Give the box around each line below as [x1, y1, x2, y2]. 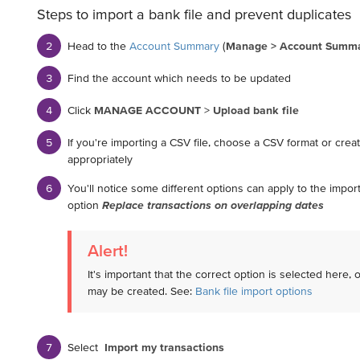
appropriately [67, 152, 133, 166]
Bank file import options [194, 284, 313, 297]
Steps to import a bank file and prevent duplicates [36, 6, 355, 23]
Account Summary [129, 39, 219, 52]
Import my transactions [104, 340, 224, 354]
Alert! [87, 240, 128, 260]
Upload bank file [212, 103, 299, 117]
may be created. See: [87, 284, 195, 297]
